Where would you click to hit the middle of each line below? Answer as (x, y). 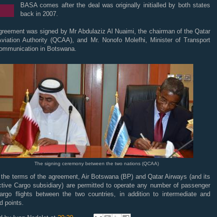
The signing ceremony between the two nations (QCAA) (96, 163)
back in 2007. (39, 14)
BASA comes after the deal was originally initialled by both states (115, 5)
